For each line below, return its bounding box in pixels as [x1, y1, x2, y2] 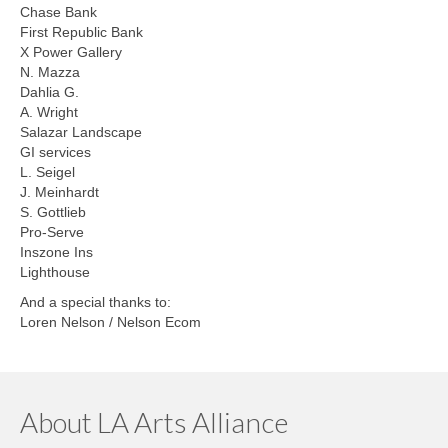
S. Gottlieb [20, 204, 86, 220]
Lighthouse [20, 264, 90, 280]
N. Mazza [20, 64, 80, 80]
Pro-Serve [20, 224, 84, 240]
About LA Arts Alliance [20, 405, 288, 439]
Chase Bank [20, 4, 97, 20]
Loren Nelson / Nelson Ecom [20, 314, 201, 330]
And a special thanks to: [20, 294, 171, 310]
